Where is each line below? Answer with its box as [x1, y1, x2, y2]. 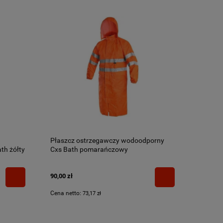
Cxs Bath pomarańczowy [50, 145, 128, 154]
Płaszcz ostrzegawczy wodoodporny [50, 136, 164, 145]
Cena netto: [50, 189, 83, 197]
